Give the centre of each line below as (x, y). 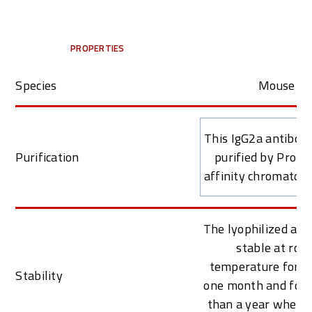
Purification (47, 157)
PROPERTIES (97, 48)
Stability (39, 275)
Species (36, 85)
